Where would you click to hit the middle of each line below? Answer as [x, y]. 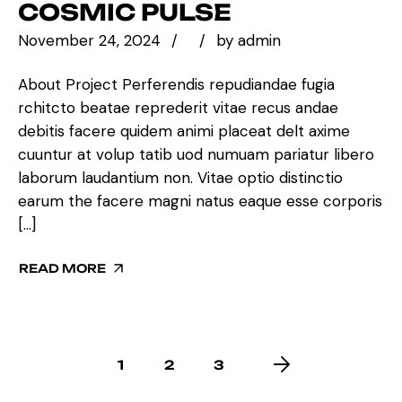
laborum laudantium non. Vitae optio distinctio [180, 177]
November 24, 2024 [89, 41]
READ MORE [62, 268]
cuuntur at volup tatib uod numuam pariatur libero [196, 154]
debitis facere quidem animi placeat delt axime [184, 131]
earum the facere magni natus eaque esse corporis [200, 201]
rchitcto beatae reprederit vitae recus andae [178, 107]
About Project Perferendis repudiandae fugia [176, 84]
